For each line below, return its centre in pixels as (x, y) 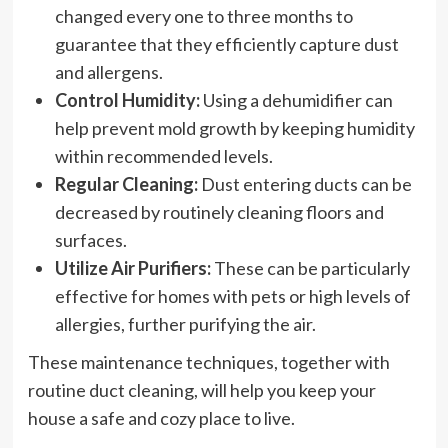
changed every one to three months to (203, 16)
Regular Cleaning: (126, 184)
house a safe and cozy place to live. (161, 418)
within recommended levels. (163, 156)
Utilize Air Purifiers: (132, 268)
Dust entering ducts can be (304, 184)
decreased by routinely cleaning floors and (219, 212)
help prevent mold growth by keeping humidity (234, 128)
